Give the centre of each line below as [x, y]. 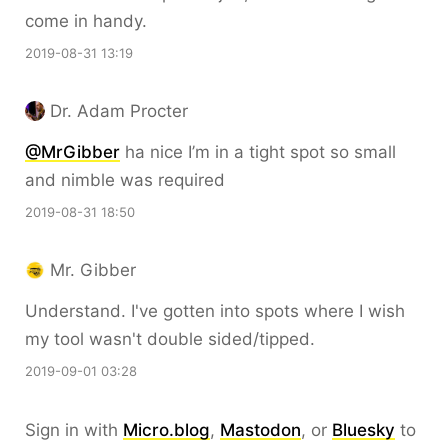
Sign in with [74, 429]
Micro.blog [166, 429]
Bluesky [363, 429]
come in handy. [86, 20]
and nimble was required [125, 179]
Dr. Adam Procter [119, 110]
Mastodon [260, 429]
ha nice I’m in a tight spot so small [258, 151]
